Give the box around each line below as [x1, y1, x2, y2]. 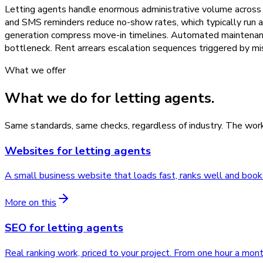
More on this [5, 196, 56, 210]
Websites [5, 143, 54, 159]
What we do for [5, 89, 114, 108]
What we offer [5, 64, 66, 77]
